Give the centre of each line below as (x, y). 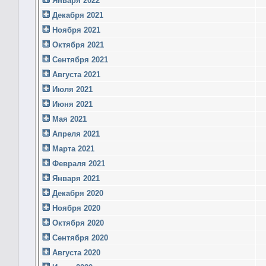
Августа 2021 (75, 74)
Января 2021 (75, 178)
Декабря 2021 (77, 15)
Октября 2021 (77, 45)
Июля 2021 (71, 89)
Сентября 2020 (79, 237)
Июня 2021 (71, 104)
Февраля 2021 (77, 163)
